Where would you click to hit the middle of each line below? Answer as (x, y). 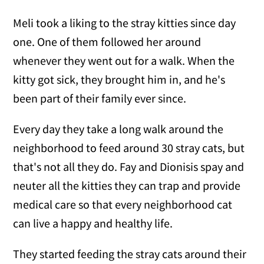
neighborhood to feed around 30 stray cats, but (129, 147)
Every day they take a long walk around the (118, 128)
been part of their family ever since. (100, 98)
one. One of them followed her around (107, 41)
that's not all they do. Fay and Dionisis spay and (129, 166)
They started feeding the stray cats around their (130, 253)
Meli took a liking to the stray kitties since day (125, 22)
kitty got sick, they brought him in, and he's (119, 79)
